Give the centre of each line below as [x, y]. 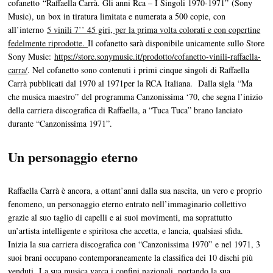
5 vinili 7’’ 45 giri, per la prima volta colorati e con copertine [154, 30]
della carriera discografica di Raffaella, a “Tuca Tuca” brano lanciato [126, 110]
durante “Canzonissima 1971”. [60, 124]
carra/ [18, 70]
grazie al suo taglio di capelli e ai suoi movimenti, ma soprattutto [120, 218]
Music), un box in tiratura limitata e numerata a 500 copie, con [117, 16]
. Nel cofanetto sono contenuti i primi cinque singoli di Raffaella [139, 70]
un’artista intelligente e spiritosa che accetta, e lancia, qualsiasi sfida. [126, 231]
